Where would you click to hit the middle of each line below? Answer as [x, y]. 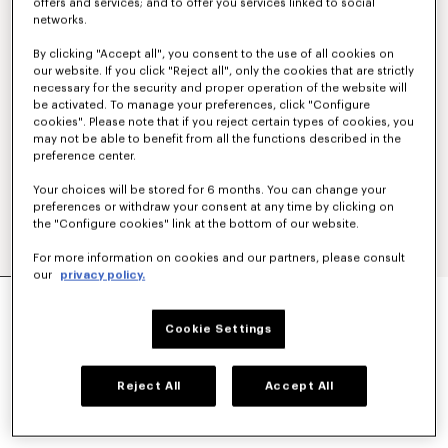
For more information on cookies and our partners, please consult [219, 258]
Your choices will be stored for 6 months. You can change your [210, 190]
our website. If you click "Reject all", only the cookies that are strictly [224, 71]
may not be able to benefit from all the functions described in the [217, 139]
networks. [60, 20]
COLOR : [47, 351]
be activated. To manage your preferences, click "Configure [202, 105]
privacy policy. [103, 275]
